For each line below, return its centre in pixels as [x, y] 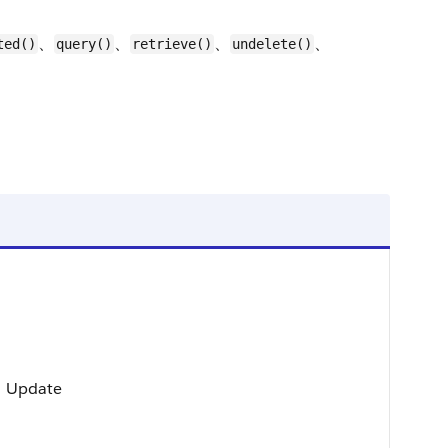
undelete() [272, 44]
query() [84, 44]
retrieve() [172, 44]
